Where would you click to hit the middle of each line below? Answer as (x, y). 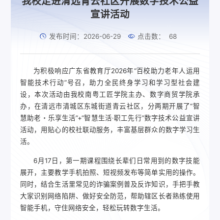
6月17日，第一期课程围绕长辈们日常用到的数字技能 (117, 161)
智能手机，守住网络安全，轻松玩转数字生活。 (93, 208)
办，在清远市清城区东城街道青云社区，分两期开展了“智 (110, 106)
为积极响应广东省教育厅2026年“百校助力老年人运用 (117, 71)
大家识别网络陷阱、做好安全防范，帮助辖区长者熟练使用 (110, 196)
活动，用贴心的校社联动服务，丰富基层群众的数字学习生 (110, 130)
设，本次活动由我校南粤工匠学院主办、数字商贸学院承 (110, 95)
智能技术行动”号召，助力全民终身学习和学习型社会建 (110, 83)
